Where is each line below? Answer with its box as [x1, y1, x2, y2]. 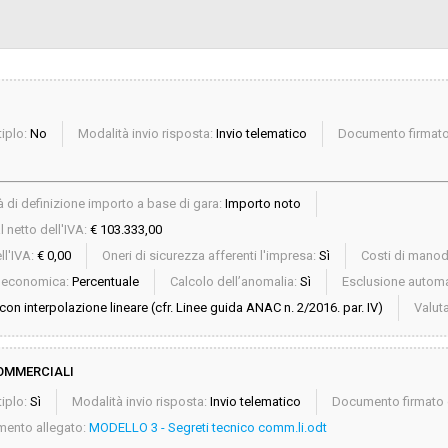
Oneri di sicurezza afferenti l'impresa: [101, 248, 316, 263]
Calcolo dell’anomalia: [169, 274, 297, 289]
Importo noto [224, 196, 301, 211]
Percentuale [71, 274, 139, 289]
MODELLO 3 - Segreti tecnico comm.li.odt [88, 420, 327, 435]
